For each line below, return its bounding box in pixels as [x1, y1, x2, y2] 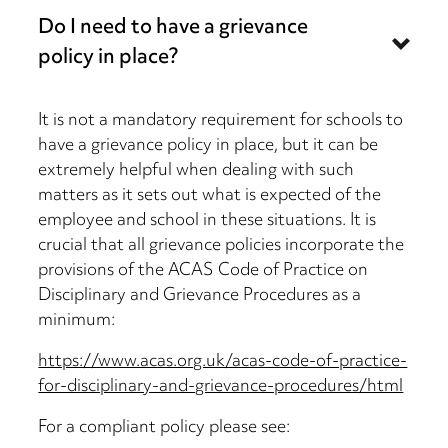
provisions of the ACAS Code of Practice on [38, 254, 369, 289]
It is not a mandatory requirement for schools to [38, 104, 404, 139]
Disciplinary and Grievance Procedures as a [38, 279, 362, 314]
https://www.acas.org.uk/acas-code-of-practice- [38, 345, 408, 380]
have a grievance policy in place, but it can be [38, 129, 379, 164]
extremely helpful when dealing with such [38, 154, 355, 189]
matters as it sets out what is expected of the [38, 179, 382, 214]
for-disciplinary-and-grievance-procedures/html [38, 370, 404, 405]
